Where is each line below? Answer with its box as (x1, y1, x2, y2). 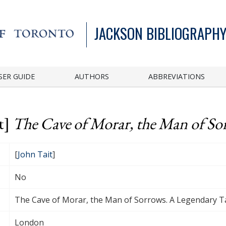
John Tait (18, 148, 52, 160)
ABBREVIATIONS (148, 71, 205, 81)
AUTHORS (74, 71, 109, 81)
